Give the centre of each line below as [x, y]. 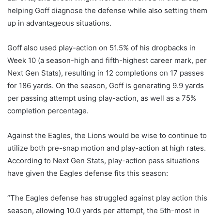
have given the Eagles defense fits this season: [88, 173]
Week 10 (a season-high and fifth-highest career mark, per [107, 61]
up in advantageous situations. [59, 23]
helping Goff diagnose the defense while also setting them [107, 11]
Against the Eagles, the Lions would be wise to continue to [107, 136]
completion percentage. [48, 111]
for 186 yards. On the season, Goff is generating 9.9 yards [106, 86]
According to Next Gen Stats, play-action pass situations [103, 161]
